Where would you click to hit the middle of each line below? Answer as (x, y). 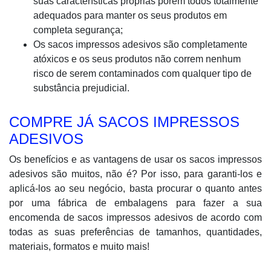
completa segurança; (78, 30)
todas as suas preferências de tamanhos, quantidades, (135, 232)
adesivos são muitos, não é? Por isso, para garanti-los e (135, 174)
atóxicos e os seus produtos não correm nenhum (137, 59)
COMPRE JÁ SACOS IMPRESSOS (124, 122)
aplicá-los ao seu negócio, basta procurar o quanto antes (135, 188)
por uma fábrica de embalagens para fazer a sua (135, 203)
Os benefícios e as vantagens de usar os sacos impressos (135, 159)
